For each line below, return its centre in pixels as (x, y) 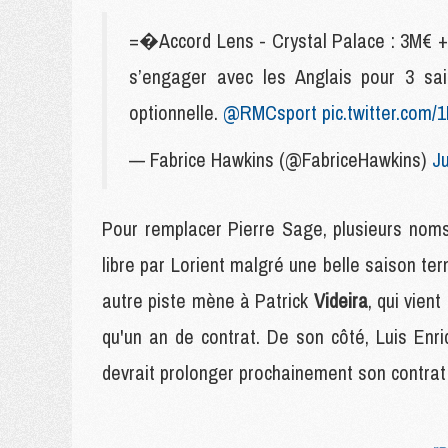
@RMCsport (270, 112)
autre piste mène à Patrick (208, 300)
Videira (340, 300)
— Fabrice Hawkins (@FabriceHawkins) (280, 159)
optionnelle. (176, 112)
